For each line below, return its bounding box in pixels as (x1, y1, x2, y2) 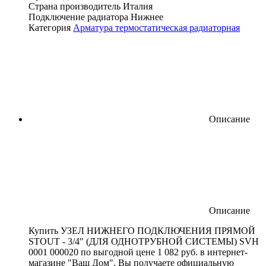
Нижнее (131, 11, 163, 22)
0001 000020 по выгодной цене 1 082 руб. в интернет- (28, 246, 248, 257)
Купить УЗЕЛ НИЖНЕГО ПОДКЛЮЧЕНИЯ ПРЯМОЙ (28, 225, 255, 236)
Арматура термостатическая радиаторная (73, 22, 240, 33)
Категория (28, 22, 71, 33)
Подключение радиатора (28, 11, 128, 22)
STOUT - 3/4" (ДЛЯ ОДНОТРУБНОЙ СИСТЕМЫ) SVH (28, 236, 259, 246)
